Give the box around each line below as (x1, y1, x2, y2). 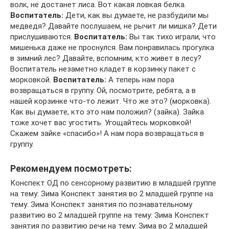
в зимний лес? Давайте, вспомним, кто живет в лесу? (10, 53, 201, 63)
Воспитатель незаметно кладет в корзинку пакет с (10, 64, 196, 74)
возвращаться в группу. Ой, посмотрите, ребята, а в (10, 85, 196, 95)
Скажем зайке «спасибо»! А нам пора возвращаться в (10, 128, 204, 138)
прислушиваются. (10, 32, 74, 41)
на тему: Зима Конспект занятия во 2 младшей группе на (10, 189, 213, 198)
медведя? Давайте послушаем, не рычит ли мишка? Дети (10, 21, 217, 31)
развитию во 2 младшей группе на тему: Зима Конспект (10, 210, 209, 220)
